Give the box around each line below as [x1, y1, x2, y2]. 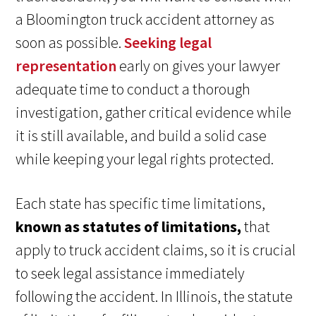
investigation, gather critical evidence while [16, 102, 292, 123]
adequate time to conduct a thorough [16, 79, 251, 99]
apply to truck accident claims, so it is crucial [16, 240, 296, 260]
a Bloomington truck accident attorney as [16, 9, 275, 30]
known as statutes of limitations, [16, 217, 242, 237]
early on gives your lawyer [116, 56, 281, 76]
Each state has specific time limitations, [16, 193, 266, 214]
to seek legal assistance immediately [16, 263, 245, 284]
